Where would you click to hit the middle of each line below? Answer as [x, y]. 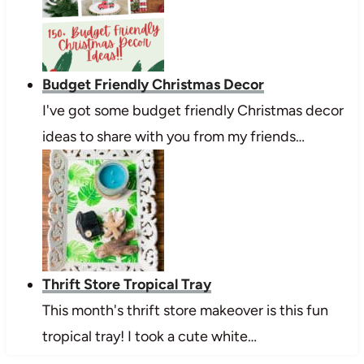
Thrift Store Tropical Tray [126, 284]
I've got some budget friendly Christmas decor [193, 110]
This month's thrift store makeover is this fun [185, 310]
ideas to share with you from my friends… [173, 136]
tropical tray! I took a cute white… [149, 336]
